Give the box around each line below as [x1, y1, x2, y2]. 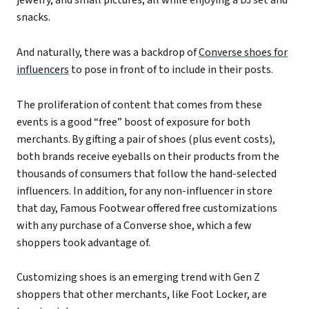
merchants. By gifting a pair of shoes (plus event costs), [17, 131, 275, 147]
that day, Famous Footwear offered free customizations [17, 200, 277, 216]
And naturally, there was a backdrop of [17, 44, 199, 60]
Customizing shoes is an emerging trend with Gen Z [17, 270, 260, 286]
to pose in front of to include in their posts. [69, 61, 275, 77]
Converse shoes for [199, 44, 288, 60]
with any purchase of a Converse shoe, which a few [17, 217, 252, 233]
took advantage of [63, 235, 148, 250]
